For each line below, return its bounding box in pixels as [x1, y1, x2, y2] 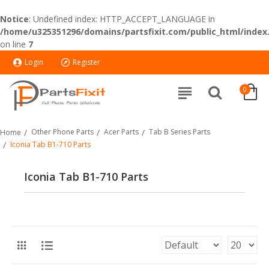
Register [73, 57, 100, 67]
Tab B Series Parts [149, 126, 210, 137]
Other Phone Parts [31, 126, 94, 137]
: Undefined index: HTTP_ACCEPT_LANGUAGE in [29, 13, 215, 25]
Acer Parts [104, 126, 139, 137]
